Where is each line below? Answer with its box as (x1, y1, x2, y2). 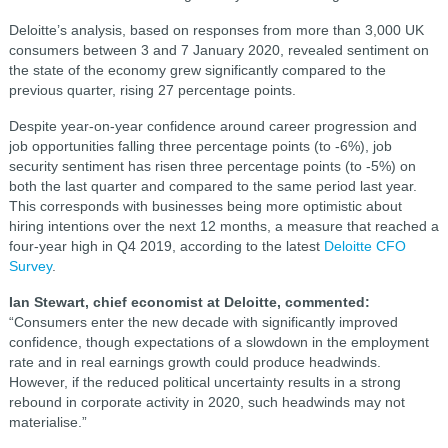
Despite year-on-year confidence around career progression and (8, 118, 417, 134)
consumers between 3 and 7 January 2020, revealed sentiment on (8, 42, 429, 58)
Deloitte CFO (323, 238, 406, 254)
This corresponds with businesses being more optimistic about (8, 198, 402, 214)
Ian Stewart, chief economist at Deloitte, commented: (8, 294, 370, 310)
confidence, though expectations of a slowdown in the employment (8, 334, 429, 350)
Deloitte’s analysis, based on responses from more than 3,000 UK (8, 22, 424, 38)
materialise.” (8, 414, 87, 430)
